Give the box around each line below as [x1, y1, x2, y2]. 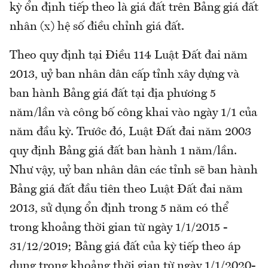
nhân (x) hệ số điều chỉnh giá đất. [10, 20, 184, 33]
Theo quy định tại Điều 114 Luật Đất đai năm [10, 49, 248, 62]
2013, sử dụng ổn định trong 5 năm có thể [10, 202, 228, 215]
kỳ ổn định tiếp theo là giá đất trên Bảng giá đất [10, 1, 258, 14]
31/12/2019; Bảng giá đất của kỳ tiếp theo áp [10, 240, 240, 253]
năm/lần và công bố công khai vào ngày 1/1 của [10, 106, 257, 119]
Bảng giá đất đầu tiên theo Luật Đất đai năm [10, 183, 243, 196]
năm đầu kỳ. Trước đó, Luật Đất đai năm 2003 [10, 126, 251, 138]
